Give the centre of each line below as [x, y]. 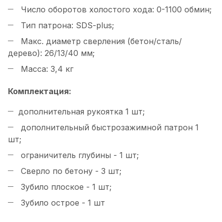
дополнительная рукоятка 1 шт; [82, 112]
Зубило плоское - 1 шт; [65, 187]
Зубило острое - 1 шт [62, 203]
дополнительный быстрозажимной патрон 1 [109, 128]
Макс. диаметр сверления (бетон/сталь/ [100, 41]
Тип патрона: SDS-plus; [66, 26]
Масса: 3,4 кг [46, 69]
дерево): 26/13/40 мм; [51, 53]
